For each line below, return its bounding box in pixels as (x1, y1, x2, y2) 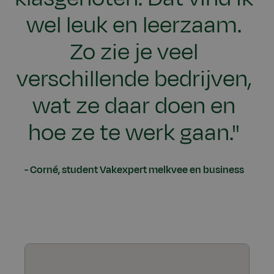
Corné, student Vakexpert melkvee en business (29, 163, 244, 178)
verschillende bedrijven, (16, 62, 252, 96)
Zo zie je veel (70, 35, 198, 69)
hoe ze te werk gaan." (28, 116, 240, 150)
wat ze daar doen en (32, 89, 235, 123)
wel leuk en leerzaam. (26, 9, 242, 42)
